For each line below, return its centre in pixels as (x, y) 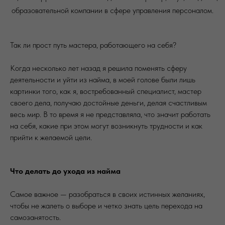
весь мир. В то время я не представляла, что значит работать (110, 114)
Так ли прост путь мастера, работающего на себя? (93, 45)
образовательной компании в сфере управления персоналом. (113, 10)
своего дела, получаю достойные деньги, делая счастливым (108, 103)
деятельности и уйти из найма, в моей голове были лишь (103, 80)
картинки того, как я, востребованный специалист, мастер (106, 91)
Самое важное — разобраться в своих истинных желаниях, (107, 194)
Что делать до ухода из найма (65, 171)
